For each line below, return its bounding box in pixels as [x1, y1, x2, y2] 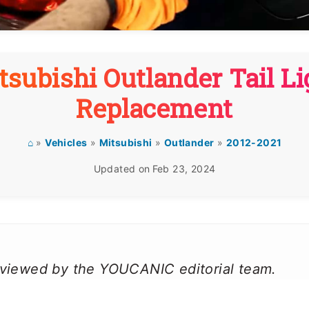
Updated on [93, 163, 150, 175]
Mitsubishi [99, 137, 152, 148]
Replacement [76, 91, 233, 125]
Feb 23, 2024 [152, 163, 216, 175]
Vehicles [45, 137, 88, 148]
